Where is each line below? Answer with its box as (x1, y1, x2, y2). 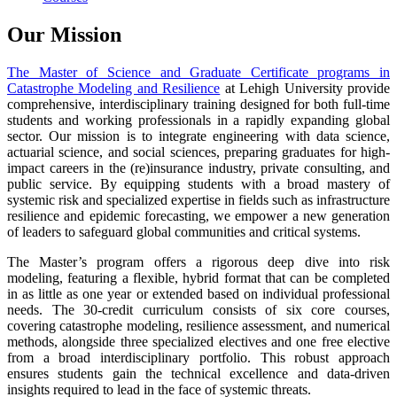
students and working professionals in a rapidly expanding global (7, 112, 390, 128)
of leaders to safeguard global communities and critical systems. (7, 223, 361, 239)
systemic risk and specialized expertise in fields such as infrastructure (7, 191, 390, 207)
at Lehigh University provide (220, 80, 391, 96)
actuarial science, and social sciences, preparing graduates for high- (7, 144, 390, 160)
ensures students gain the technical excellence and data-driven (7, 365, 390, 381)
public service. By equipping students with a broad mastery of (7, 175, 390, 191)
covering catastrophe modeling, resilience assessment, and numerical (7, 317, 390, 333)
